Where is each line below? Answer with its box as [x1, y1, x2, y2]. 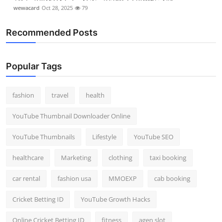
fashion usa [57, 174, 91, 183]
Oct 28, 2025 [42, 4, 73, 12]
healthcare [12, 153, 44, 163]
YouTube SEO [134, 132, 173, 142]
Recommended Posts [6, 27, 98, 38]
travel [52, 91, 68, 100]
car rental [12, 174, 40, 183]
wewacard [13, 4, 40, 12]
